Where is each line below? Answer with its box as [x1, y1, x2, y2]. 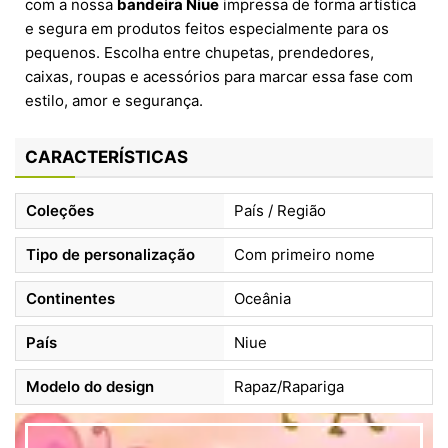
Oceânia [234, 289, 291, 309]
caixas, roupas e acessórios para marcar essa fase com [25, 67, 413, 87]
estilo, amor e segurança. [25, 91, 203, 111]
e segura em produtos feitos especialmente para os [25, 19, 389, 39]
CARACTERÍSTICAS [25, 147, 188, 168]
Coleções [26, 201, 94, 221]
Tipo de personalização [26, 245, 195, 265]
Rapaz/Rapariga [234, 377, 344, 397]
